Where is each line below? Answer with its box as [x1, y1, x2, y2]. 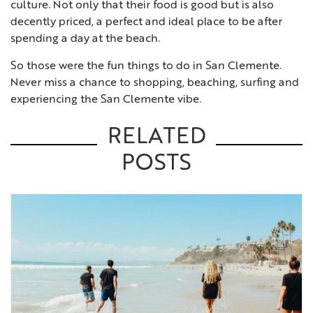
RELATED [108, 126, 206, 150]
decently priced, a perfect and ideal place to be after [10, 17, 282, 29]
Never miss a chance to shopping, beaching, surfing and [10, 77, 299, 89]
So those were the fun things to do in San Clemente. [10, 60, 282, 72]
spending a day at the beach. [10, 34, 160, 45]
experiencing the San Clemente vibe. [10, 94, 201, 105]
